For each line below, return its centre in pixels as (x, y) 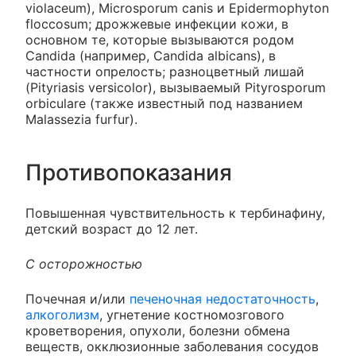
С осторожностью (84, 264)
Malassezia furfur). (81, 119)
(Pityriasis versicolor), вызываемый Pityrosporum (176, 87)
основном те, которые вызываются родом (160, 40)
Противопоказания (129, 172)
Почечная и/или (77, 299)
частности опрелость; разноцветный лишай (165, 72)
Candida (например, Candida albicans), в (151, 56)
